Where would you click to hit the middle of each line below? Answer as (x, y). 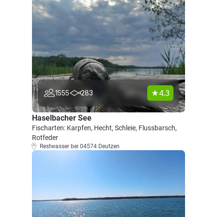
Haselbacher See (62, 118)
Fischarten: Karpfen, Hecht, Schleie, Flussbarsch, (104, 128)
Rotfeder (45, 138)
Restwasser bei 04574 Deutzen (80, 146)
